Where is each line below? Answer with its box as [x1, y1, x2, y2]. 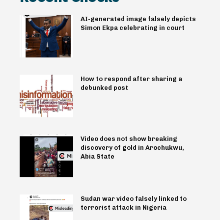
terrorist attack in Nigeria [80, 204, 166, 212]
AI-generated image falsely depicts [80, 15, 196, 23]
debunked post [80, 83, 128, 91]
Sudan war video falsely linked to [80, 195, 187, 203]
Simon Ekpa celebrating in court [80, 24, 185, 31]
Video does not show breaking [80, 135, 177, 142]
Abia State [80, 152, 114, 160]
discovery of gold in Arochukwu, [80, 143, 184, 151]
